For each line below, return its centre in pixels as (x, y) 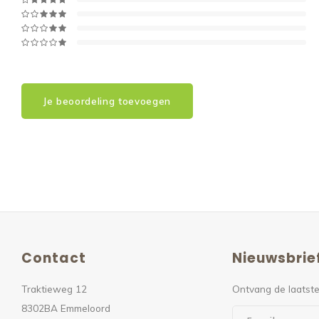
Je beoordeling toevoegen (107, 101)
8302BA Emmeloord (66, 308)
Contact (54, 258)
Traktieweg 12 (54, 289)
